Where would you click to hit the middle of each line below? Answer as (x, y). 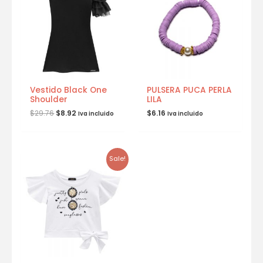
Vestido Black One (69, 90)
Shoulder (49, 100)
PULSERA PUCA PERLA (190, 90)
